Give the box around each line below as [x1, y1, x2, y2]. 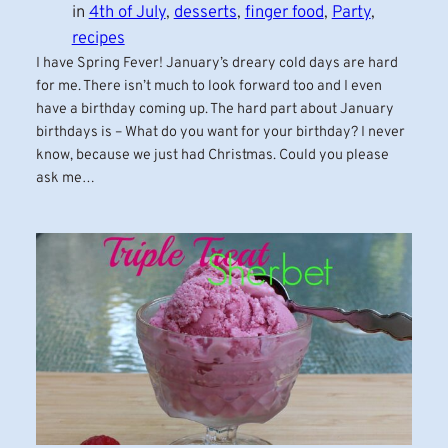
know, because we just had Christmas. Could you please [35, 145, 389, 165]
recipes [71, 27, 125, 49]
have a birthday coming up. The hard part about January [35, 99, 394, 119]
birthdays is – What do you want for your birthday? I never [35, 122, 405, 142]
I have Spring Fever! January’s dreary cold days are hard [35, 53, 398, 73]
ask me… [35, 168, 95, 188]
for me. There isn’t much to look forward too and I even [35, 76, 382, 96]
